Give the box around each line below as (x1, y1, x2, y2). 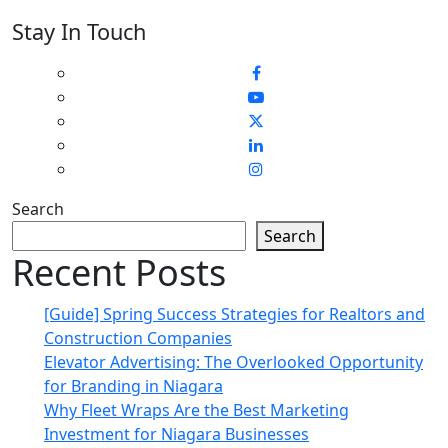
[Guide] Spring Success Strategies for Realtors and (44, 302, 425, 325)
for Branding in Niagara (44, 374, 223, 397)
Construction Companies (44, 326, 232, 349)
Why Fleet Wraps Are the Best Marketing (44, 398, 349, 421)
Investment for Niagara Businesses (44, 422, 309, 445)
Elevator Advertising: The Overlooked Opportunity (44, 350, 423, 373)
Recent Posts (12, 247, 226, 297)
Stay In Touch (12, 16, 146, 46)
